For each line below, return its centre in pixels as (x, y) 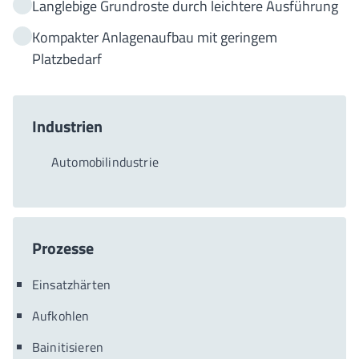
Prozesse (63, 248)
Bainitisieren (68, 347)
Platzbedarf (67, 59)
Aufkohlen (61, 316)
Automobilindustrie (105, 162)
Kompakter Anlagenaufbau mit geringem (155, 37)
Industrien (67, 126)
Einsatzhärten (72, 284)
